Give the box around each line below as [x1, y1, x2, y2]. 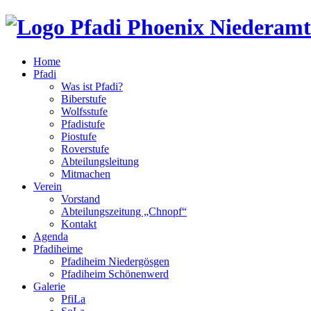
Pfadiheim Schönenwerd [61, 267, 169, 280]
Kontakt [61, 217, 96, 230]
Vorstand [61, 192, 100, 205]
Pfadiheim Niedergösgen [61, 255, 169, 267]
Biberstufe [61, 92, 106, 105]
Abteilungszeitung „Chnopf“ [61, 205, 187, 217]
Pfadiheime [33, 242, 83, 255]
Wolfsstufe [61, 105, 108, 117]
